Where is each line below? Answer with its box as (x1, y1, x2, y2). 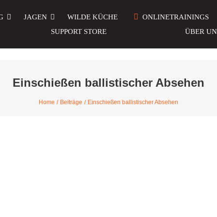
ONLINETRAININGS (142, 13, 209, 21)
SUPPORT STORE (51, 28, 107, 35)
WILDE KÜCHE (67, 13, 118, 21)
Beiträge (60, 99, 82, 106)
